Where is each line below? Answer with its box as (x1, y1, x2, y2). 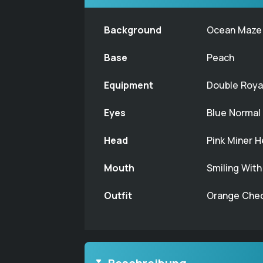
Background (104, 23, 161, 36)
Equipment (104, 79, 153, 92)
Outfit (104, 189, 132, 202)
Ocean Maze (207, 23, 262, 36)
